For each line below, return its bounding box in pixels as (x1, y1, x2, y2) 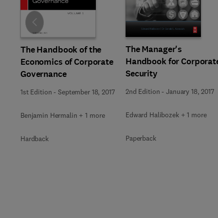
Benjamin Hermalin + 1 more (20, 110, 105, 120)
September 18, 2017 (58, 87, 115, 96)
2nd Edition (126, 87, 160, 96)
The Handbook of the (20, 43, 102, 55)
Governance (20, 68, 67, 80)
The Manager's (126, 43, 182, 55)
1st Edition (20, 87, 52, 96)
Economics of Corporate (20, 55, 113, 68)
